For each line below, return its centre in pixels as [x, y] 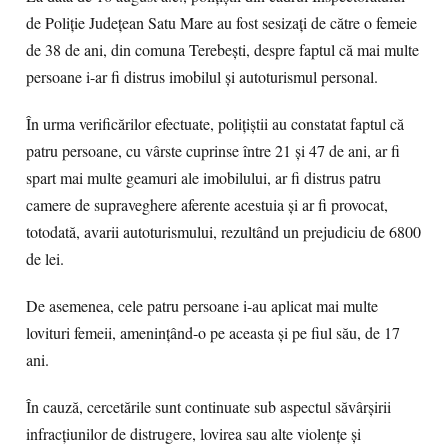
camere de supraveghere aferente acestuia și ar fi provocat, [207, 205]
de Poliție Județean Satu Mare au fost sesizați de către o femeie [221, 23]
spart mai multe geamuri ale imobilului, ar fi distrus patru [203, 178]
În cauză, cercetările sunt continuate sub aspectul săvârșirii [208, 407]
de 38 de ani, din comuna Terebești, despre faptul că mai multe [222, 50]
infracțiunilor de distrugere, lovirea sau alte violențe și [193, 434]
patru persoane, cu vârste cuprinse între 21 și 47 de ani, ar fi [213, 151]
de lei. [45, 259]
